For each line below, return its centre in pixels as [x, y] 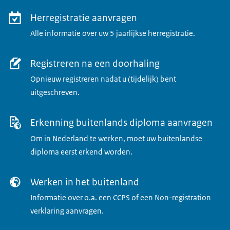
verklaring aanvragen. [67, 211]
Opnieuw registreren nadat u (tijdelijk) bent [103, 79]
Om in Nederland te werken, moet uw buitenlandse [116, 138]
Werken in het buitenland [84, 182]
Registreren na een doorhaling [95, 64]
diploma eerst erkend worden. [81, 152]
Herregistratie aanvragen [83, 18]
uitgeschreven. [55, 93]
